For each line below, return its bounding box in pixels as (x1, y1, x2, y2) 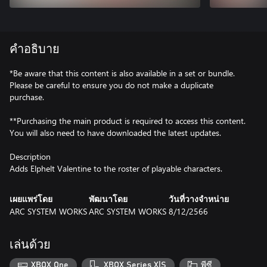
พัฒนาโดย (89, 195, 128, 204)
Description (10, 150, 51, 162)
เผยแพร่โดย (10, 195, 52, 204)
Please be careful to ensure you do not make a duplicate (10, 79, 213, 91)
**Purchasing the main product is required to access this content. (10, 114, 246, 126)
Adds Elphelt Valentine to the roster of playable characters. (10, 162, 222, 174)
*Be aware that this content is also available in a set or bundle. (10, 67, 235, 79)
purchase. (10, 91, 44, 103)
